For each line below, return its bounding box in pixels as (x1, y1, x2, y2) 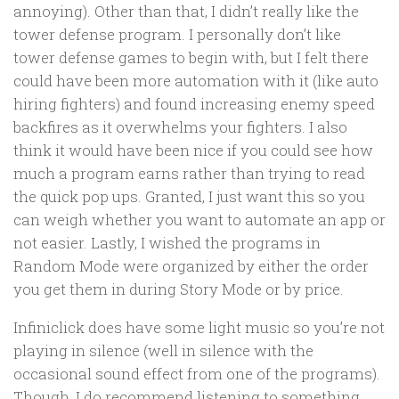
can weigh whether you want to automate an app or (13, 209, 386, 231)
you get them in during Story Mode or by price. (13, 279, 344, 300)
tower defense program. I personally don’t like (13, 24, 341, 45)
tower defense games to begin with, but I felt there (13, 47, 369, 69)
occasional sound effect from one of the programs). (13, 363, 380, 385)
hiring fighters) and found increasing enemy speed (13, 94, 375, 115)
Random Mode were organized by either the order (13, 256, 369, 277)
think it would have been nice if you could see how (13, 140, 373, 161)
